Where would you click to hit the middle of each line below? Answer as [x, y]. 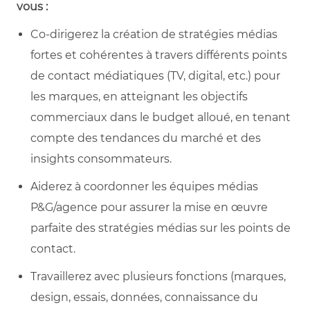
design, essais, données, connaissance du [144, 297]
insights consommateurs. [101, 158]
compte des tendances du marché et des [146, 138]
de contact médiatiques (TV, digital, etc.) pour [155, 75]
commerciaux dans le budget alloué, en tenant [161, 117]
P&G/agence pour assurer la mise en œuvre [149, 207]
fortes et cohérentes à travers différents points [159, 55]
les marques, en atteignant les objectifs [139, 96]
